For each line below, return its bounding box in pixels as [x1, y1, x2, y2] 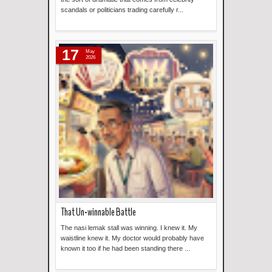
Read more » [169, 34, 207, 41]
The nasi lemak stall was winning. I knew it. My [61, 224, 197, 231]
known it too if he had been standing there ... [61, 245, 190, 252]
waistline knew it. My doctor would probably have [61, 234, 204, 242]
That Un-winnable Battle [61, 205, 136, 219]
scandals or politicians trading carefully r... [61, 6, 183, 13]
